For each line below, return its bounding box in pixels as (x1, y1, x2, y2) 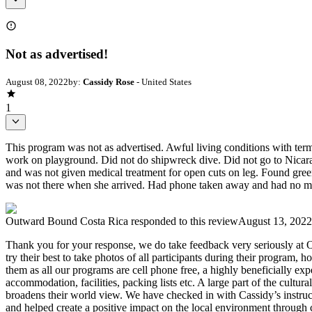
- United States (134, 77, 192, 88)
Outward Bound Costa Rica (6, 214, 128, 227)
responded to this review (128, 214, 238, 227)
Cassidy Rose (83, 77, 134, 88)
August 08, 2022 (6, 77, 68, 88)
